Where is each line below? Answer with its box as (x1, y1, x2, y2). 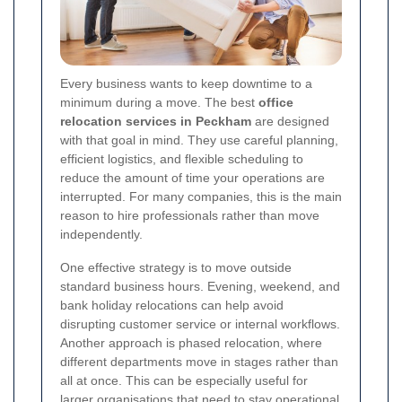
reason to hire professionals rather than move (60, 208, 319, 223)
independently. (60, 227, 143, 242)
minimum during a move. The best (60, 95, 258, 110)
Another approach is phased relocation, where (60, 336, 322, 351)
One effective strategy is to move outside (60, 260, 292, 275)
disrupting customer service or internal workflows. (60, 317, 340, 332)
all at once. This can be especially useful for (60, 373, 308, 389)
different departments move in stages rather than (60, 354, 338, 370)
